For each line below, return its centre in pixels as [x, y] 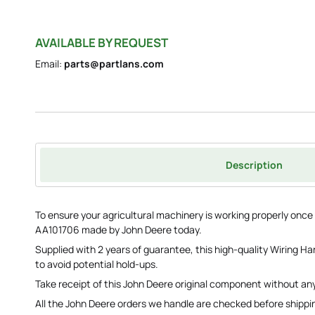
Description [254, 165]
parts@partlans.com [114, 64]
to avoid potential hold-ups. [97, 264]
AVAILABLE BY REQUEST [102, 42]
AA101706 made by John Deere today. [119, 229]
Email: [50, 64]
